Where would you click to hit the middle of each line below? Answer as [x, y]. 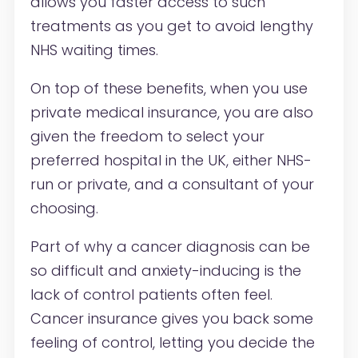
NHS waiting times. [94, 50]
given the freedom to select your [147, 137]
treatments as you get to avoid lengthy [171, 26]
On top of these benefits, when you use [169, 89]
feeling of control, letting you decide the [172, 343]
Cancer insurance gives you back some [171, 319]
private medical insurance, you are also [171, 113]
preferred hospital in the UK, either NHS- [171, 161]
